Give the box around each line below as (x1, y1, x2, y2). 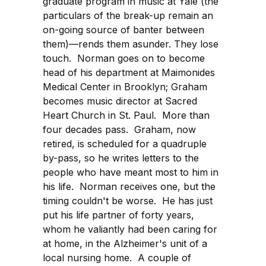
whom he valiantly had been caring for (43, 223, 217, 236)
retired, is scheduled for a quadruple (43, 138, 207, 150)
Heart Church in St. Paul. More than (43, 109, 210, 122)
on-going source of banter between (43, 24, 204, 36)
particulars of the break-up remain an (43, 9, 213, 22)
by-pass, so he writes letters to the (43, 152, 199, 164)
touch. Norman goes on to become (43, 52, 205, 65)
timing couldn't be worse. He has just (43, 195, 213, 207)
